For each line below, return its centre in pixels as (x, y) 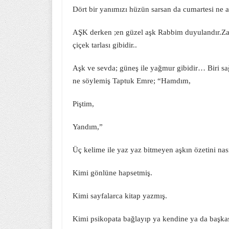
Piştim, (83, 104)
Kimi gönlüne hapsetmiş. (112, 173)
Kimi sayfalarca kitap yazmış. (120, 196)
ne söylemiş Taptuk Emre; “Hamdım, (132, 81)
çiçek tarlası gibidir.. (105, 45)
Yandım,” (88, 127)
